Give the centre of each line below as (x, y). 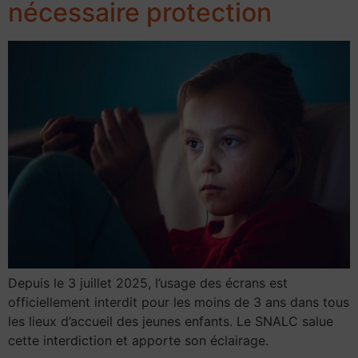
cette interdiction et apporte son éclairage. (138, 340)
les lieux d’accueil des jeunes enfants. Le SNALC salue (171, 321)
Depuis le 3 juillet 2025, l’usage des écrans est (148, 282)
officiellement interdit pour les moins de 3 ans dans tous (179, 302)
